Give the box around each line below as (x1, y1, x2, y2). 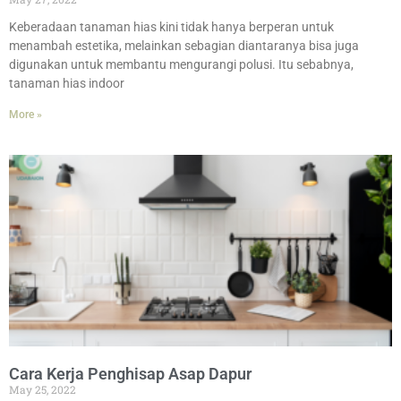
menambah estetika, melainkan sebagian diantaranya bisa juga (9, 38, 359, 53)
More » (9, 107, 42, 121)
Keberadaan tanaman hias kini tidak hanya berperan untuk (9, 19, 334, 34)
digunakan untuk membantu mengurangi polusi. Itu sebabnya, (9, 56, 354, 72)
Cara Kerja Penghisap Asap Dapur (9, 363, 252, 383)
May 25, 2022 (9, 381, 76, 397)
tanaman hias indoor (9, 75, 124, 90)
